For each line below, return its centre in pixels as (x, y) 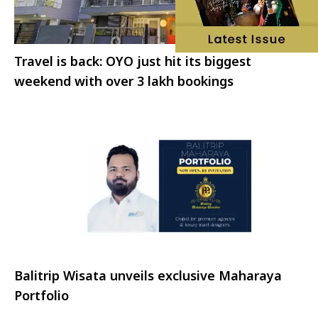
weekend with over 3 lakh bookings (124, 81)
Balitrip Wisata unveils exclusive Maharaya (148, 275)
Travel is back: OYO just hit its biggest (133, 61)
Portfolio (42, 295)
